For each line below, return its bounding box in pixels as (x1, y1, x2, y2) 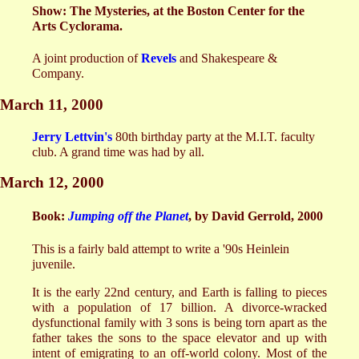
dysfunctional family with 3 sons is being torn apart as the (32, 315, 327, 329)
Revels (141, 51, 176, 66)
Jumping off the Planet (68, 209, 188, 224)
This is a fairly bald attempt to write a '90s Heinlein (32, 241, 289, 256)
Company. (32, 67, 84, 81)
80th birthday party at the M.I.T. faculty (112, 129, 315, 143)
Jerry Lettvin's (32, 129, 112, 143)
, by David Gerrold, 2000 (188, 209, 323, 224)
